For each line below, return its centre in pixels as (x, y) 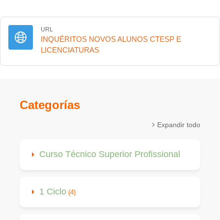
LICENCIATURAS (70, 50)
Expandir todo (179, 125)
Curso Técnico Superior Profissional (110, 154)
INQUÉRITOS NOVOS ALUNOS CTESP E (111, 39)
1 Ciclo (53, 192)
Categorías (50, 105)
